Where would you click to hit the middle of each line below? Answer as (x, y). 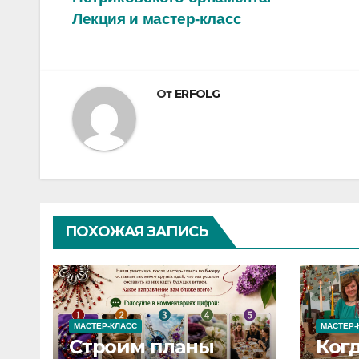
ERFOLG (197, 93)
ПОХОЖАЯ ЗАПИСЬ (137, 231)
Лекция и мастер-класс (157, 18)
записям (125, 46)
